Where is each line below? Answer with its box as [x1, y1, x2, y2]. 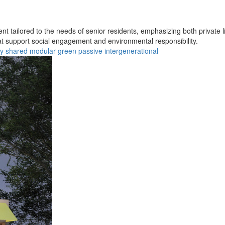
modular [30, 45, 56, 56]
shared [6, 45, 28, 56]
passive [78, 45, 102, 56]
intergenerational [104, 45, 158, 56]
